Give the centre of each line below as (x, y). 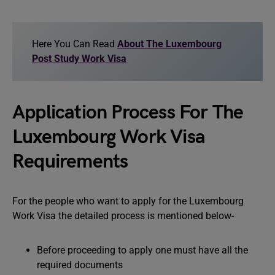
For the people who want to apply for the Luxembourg (128, 201)
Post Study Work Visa (79, 59)
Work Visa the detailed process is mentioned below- (123, 216)
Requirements (70, 162)
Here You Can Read (73, 44)
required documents (80, 265)
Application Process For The (128, 113)
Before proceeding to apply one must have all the (142, 250)
